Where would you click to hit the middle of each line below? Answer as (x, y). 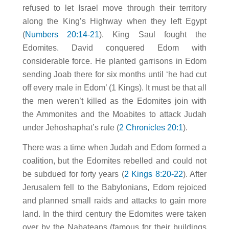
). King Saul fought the (153, 34)
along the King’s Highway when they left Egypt (114, 21)
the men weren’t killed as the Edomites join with (114, 101)
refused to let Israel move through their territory (114, 8)
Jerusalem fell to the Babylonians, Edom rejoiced (114, 188)
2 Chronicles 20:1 (151, 127)
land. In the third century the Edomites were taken (114, 214)
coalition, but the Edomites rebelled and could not (114, 161)
